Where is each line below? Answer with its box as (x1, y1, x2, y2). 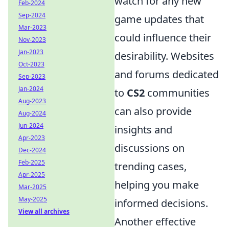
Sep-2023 (18, 72, 45, 81)
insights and (114, 123, 172, 136)
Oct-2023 (18, 60, 44, 68)
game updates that (114, 12, 204, 26)
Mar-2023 (18, 23, 47, 32)
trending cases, (114, 159, 187, 173)
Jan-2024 (18, 84, 43, 93)
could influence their (114, 31, 211, 44)
